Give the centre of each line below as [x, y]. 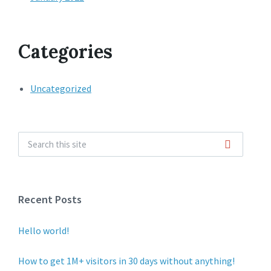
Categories [65, 51]
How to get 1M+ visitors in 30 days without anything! [126, 261]
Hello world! [44, 230]
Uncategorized [61, 88]
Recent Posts [50, 199]
